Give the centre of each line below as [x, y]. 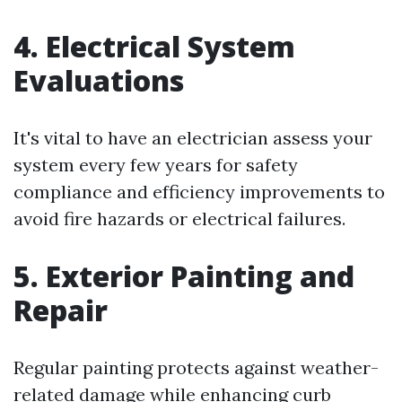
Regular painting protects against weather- [196, 367]
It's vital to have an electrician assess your [193, 137]
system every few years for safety [156, 164]
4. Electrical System [154, 46]
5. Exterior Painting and [184, 275]
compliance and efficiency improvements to [199, 191]
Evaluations [99, 80]
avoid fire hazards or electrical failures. [179, 218]
